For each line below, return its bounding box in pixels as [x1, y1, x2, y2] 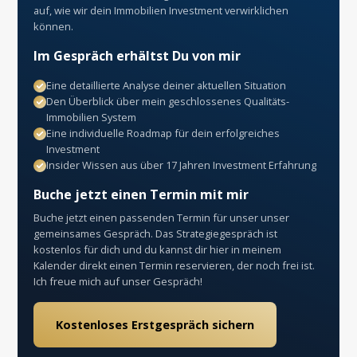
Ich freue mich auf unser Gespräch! [33, 273, 202, 288]
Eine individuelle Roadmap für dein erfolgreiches [46, 125, 280, 140]
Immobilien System [46, 109, 136, 124]
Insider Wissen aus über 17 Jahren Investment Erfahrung [46, 157, 316, 172]
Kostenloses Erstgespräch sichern [56, 316, 254, 332]
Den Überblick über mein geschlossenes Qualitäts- [46, 93, 289, 108]
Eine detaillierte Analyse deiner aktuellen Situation [46, 77, 286, 92]
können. [33, 18, 73, 33]
